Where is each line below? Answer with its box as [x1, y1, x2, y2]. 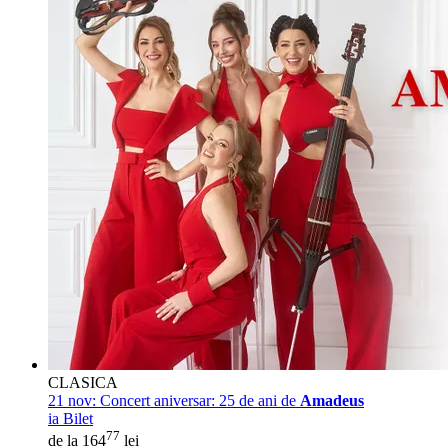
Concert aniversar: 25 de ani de [96, 392, 300, 410]
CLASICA [48, 374, 118, 392]
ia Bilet [48, 410, 93, 428]
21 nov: [48, 392, 96, 410]
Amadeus [300, 392, 364, 410]
